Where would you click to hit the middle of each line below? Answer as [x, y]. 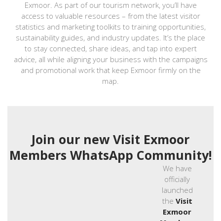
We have [177, 168]
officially [177, 179]
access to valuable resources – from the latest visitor [110, 16]
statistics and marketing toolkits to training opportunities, [110, 26]
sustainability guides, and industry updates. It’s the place [110, 37]
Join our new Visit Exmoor [110, 139]
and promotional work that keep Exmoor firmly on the [110, 70]
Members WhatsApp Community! [110, 155]
